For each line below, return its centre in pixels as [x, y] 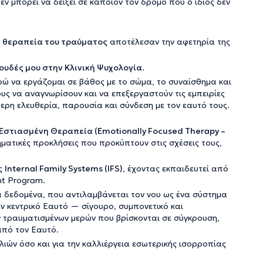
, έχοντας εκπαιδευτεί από [176, 168]
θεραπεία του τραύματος [55, 42]
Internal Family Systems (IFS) [64, 168]
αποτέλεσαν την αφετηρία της [169, 42]
